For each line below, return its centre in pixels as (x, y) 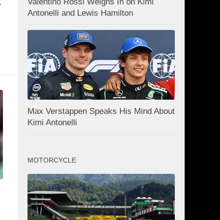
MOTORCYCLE (52, 160)
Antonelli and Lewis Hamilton (80, 13)
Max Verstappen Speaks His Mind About (101, 111)
